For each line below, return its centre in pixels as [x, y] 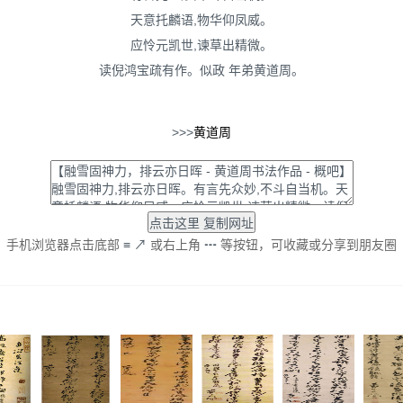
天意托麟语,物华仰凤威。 [201, 20]
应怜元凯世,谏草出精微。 [201, 45]
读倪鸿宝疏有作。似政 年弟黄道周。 [201, 70]
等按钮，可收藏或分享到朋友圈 [309, 245]
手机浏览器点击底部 [63, 245]
